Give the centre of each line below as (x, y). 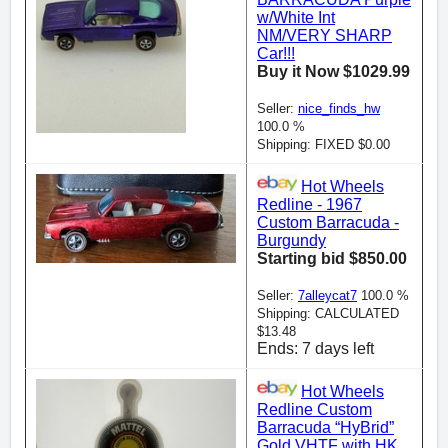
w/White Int (296, 18)
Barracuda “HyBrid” (325, 428)
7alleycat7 (327, 296)
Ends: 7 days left (315, 349)
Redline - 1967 (309, 205)
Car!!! (276, 54)
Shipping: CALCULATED (328, 314)
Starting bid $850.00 (332, 259)
